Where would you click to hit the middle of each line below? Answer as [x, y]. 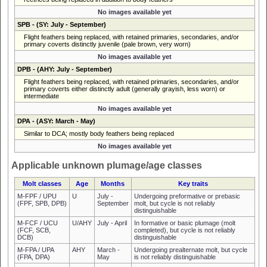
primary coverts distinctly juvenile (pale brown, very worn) [107, 44]
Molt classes [42, 183]
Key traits [193, 183]
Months [113, 183]
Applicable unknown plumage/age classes [107, 165]
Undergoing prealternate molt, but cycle [190, 249]
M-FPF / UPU [37, 196]
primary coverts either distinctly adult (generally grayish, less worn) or [124, 89]
